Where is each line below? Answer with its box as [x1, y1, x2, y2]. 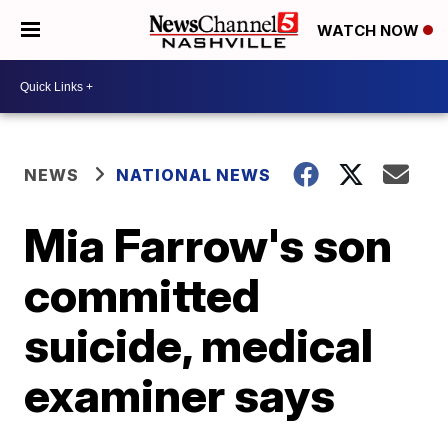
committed [24, 267, 261, 323]
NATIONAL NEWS [116, 165, 272, 185]
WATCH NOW [317, 21, 423, 41]
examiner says [24, 367, 336, 423]
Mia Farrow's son [24, 217, 393, 273]
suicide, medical [24, 317, 374, 373]
